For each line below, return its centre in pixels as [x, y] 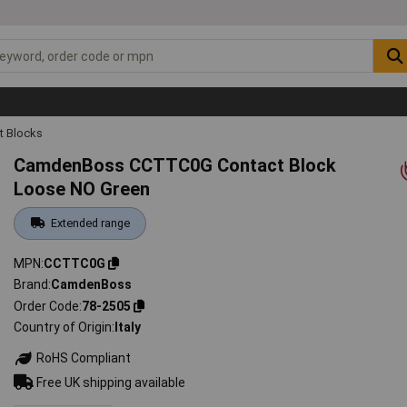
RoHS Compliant [83, 358]
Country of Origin [63, 328]
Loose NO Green [82, 189]
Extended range [90, 223]
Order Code [47, 306]
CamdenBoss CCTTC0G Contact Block [175, 165]
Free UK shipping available [110, 382]
